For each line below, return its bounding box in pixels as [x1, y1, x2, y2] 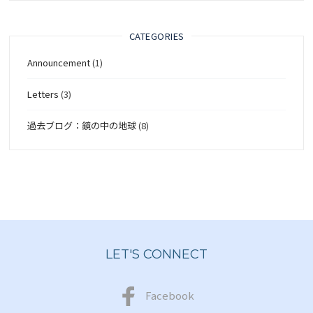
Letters [27, 87, 59, 101]
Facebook [145, 287, 194, 303]
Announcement [27, 56, 91, 70]
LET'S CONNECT [105, 246, 208, 262]
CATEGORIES [129, 29, 184, 43]
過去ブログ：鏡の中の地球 [27, 119, 137, 133]
